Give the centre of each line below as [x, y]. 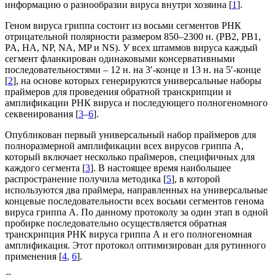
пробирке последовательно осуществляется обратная [116, 223]
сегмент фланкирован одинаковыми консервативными [120, 58]
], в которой [196, 179]
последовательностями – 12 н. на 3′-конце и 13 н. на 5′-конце [133, 69]
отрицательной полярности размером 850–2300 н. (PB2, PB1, [133, 36]
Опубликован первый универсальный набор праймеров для [130, 134]
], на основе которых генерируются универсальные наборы [137, 80]
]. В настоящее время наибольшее [161, 168]
